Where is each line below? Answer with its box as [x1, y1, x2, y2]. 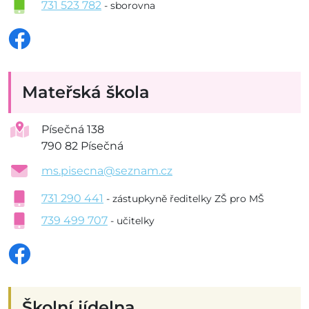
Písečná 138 [41, 123, 104, 137]
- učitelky [110, 215, 154, 228]
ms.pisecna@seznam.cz [41, 164, 172, 178]
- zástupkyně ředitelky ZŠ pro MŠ [106, 192, 264, 206]
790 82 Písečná [41, 139, 123, 153]
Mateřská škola [22, 82, 150, 103]
